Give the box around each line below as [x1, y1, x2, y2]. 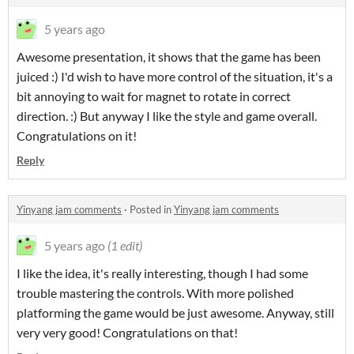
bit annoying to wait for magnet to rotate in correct [17, 88, 291, 104]
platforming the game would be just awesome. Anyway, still [17, 304, 334, 320]
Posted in [130, 202, 174, 216]
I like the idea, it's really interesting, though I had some [17, 265, 308, 281]
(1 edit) [107, 237, 142, 253]
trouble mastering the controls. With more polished [17, 284, 294, 300]
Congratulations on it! [17, 127, 137, 143]
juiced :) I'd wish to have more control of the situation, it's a [17, 68, 333, 84]
